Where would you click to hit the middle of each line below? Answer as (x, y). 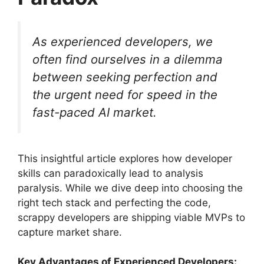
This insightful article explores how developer (125, 158)
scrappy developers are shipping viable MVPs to (131, 217)
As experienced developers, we (123, 42)
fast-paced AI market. (95, 113)
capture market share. (70, 232)
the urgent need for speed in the (125, 95)
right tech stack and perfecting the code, (114, 202)
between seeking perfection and (125, 77)
